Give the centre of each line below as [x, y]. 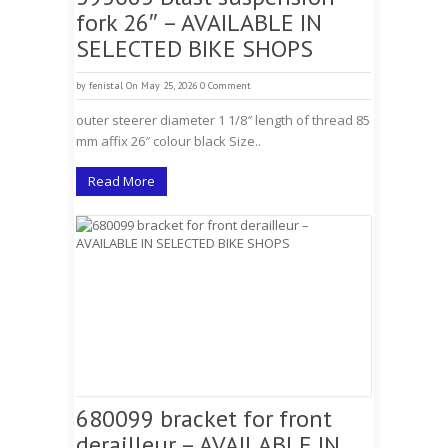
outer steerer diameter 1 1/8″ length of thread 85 [223, 120]
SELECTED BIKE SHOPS [194, 48]
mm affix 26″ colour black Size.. [168, 141]
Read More [121, 181]
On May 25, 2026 [161, 85]
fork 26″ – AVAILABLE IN [199, 22]
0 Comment [225, 85]
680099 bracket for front [204, 418]
